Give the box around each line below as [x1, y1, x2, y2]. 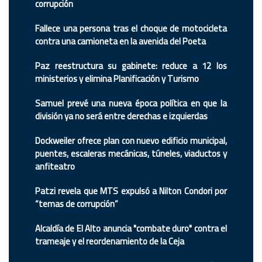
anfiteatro [35, 158, 75, 175]
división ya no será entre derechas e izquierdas [35, 108, 208, 125]
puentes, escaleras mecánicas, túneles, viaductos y [35, 145, 227, 163]
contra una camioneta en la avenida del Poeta [35, 33, 206, 50]
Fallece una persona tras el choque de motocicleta [35, 20, 227, 37]
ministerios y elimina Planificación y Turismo [35, 70, 199, 88]
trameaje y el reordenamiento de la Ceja [35, 233, 186, 250]
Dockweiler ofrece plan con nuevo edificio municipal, [35, 132, 227, 150]
